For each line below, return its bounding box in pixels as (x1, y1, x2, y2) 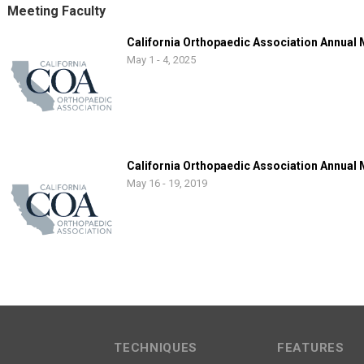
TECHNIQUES (114, 340, 198, 355)
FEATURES (277, 340, 344, 355)
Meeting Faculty (7, 3, 106, 19)
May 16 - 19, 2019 (127, 177, 207, 189)
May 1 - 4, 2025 (127, 54, 196, 66)
